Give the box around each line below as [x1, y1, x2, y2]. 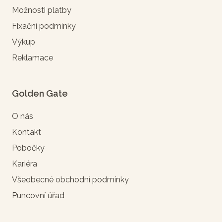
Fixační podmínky [12, 21, 76, 31]
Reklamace [12, 53, 53, 62]
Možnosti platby [12, 5, 71, 15]
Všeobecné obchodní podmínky [12, 174, 129, 184]
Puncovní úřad [12, 190, 64, 200]
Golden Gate [12, 88, 68, 99]
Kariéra [12, 159, 37, 168]
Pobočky [12, 143, 45, 153]
